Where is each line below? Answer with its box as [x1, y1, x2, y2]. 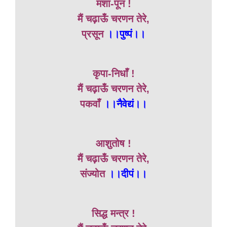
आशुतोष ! [96, 138, 131, 149]
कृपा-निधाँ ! [92, 68, 135, 79]
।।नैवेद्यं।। [103, 98, 147, 109]
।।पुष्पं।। [103, 28, 145, 40]
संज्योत [80, 168, 108, 179]
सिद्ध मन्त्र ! [92, 208, 135, 219]
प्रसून [82, 28, 103, 40]
